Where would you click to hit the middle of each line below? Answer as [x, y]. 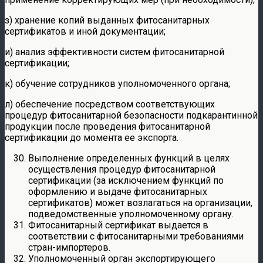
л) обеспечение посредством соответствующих [110, 104]
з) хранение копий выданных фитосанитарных [107, 20]
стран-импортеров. [69, 247]
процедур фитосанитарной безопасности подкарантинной [131, 115]
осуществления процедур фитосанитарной [122, 169]
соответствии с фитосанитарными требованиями [136, 236]
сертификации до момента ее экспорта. [92, 137]
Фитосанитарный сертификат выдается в [118, 225]
